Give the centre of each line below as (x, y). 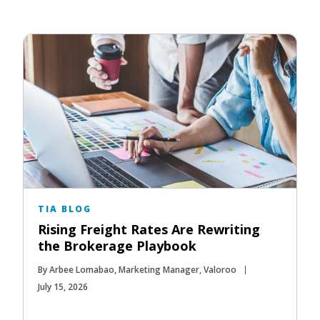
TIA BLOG (65, 209)
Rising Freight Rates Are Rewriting (149, 230)
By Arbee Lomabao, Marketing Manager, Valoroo (137, 270)
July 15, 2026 (63, 287)
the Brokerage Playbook (117, 246)
